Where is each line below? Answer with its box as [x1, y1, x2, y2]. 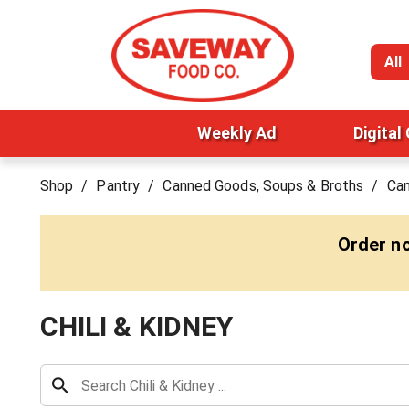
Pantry [96, 177, 141, 194]
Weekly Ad [196, 123, 277, 142]
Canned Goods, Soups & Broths [163, 177, 364, 194]
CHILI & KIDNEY [39, 310, 234, 342]
